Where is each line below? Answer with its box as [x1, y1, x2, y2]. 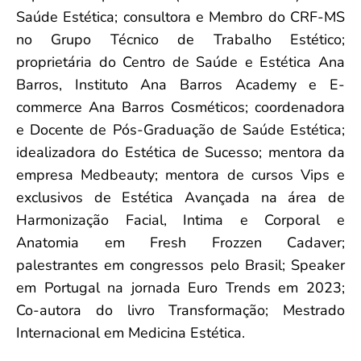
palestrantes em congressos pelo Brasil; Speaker [16, 255, 345, 275]
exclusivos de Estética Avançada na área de [16, 187, 345, 207]
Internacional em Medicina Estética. [16, 322, 245, 342]
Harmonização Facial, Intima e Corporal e [16, 210, 345, 230]
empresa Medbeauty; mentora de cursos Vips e [16, 164, 345, 185]
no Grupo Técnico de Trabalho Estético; [16, 29, 345, 49]
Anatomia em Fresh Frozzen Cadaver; [16, 232, 345, 252]
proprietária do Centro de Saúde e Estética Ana [16, 52, 345, 72]
